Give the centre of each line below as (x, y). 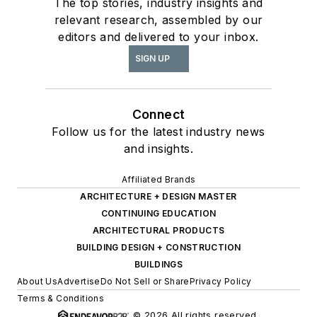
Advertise (79, 281)
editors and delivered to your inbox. (158, 36)
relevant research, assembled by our (158, 19)
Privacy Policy (220, 281)
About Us (38, 281)
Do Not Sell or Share (145, 281)
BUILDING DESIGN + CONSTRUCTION (158, 247)
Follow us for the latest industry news (158, 131)
